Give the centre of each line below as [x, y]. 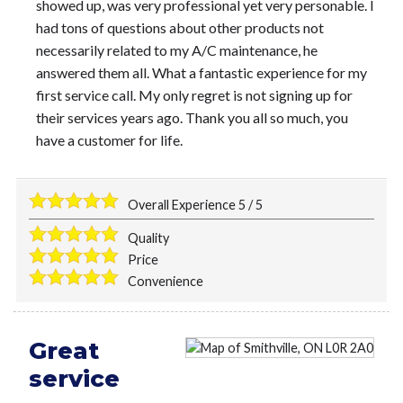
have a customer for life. [109, 139]
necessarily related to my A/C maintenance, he [176, 49]
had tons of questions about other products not [179, 27]
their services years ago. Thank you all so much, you [192, 117]
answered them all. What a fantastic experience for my [201, 72]
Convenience [166, 282]
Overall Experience [184, 205]
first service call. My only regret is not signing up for [194, 94]
